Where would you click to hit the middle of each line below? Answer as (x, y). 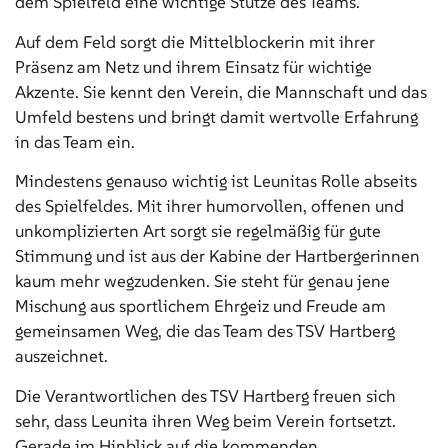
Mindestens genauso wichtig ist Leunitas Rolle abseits (216, 181)
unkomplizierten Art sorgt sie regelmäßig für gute (198, 231)
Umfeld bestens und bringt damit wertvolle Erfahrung (216, 116)
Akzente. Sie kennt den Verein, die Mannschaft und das (221, 91)
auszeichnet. (61, 356)
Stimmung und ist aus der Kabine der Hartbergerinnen (217, 256)
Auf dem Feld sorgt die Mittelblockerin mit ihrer (195, 41)
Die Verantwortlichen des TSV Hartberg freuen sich (205, 395)
